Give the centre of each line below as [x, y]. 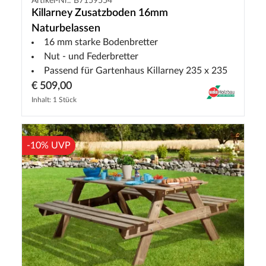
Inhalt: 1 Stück [54, 99]
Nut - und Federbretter [91, 56]
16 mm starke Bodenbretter [101, 42]
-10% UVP [49, 145]
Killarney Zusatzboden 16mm [100, 13]
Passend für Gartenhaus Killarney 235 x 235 [136, 70]
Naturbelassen [66, 28]
